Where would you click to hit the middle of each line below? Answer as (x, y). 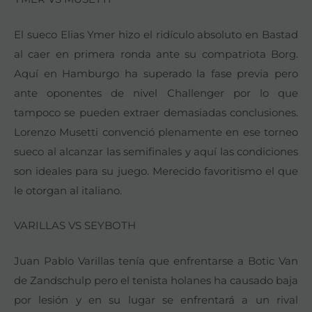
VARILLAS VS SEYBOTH (75, 226)
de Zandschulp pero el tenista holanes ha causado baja (156, 280)
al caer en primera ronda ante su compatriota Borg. (156, 54)
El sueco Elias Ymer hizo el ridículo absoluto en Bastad (156, 34)
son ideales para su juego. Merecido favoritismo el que (156, 171)
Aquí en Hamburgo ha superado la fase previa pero (156, 73)
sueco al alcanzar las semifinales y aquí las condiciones (156, 151)
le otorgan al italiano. (68, 190)
